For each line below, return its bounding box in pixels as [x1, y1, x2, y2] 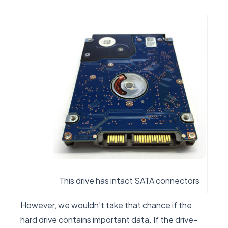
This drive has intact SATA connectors [59, 175, 199, 186]
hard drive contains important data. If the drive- [20, 214, 197, 225]
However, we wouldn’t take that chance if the [20, 199, 192, 211]
